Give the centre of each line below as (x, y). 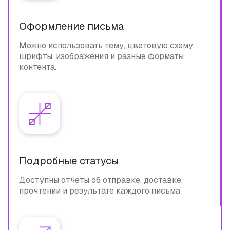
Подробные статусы (69, 161)
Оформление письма (71, 26)
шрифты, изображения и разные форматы (101, 56)
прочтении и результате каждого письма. (100, 191)
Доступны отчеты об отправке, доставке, (101, 180)
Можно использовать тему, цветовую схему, (107, 45)
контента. (38, 67)
